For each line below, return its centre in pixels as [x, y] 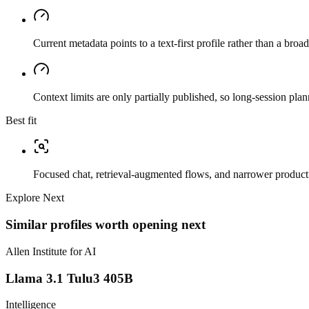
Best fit [21, 121]
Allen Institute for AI [51, 251]
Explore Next [35, 198]
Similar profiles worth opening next [106, 225]
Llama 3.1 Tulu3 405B [69, 278]
